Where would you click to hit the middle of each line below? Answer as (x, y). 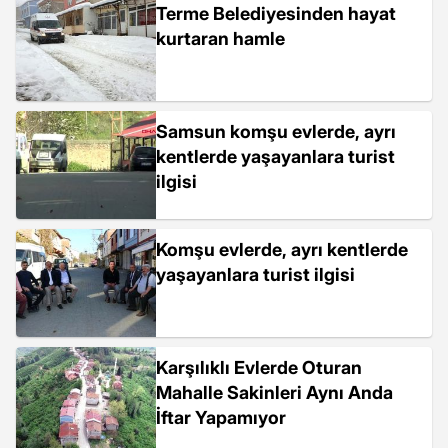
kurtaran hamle (220, 38)
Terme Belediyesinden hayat (276, 13)
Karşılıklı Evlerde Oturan (259, 367)
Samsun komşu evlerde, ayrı (276, 131)
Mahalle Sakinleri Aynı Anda (274, 392)
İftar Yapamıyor (221, 417)
